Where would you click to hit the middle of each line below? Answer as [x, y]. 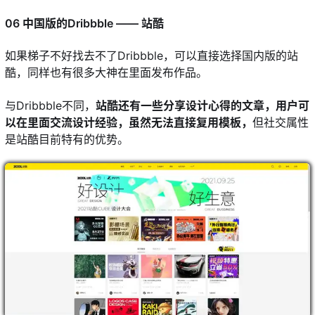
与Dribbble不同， [50, 105]
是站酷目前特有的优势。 [67, 139]
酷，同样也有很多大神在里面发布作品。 [106, 73]
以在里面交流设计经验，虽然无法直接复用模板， [129, 122]
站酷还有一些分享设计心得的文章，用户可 [202, 105]
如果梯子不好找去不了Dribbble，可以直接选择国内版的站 [152, 56]
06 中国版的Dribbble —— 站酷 [84, 23]
